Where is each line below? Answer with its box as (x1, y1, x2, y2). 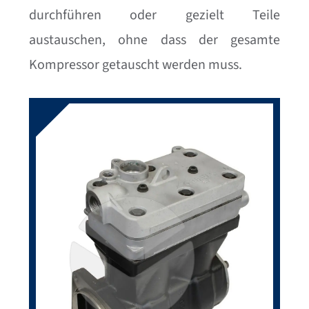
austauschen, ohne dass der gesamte (29, 30, 280, 50)
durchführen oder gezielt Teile (29, 5, 280, 25)
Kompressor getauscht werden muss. (29, 54, 243, 74)
